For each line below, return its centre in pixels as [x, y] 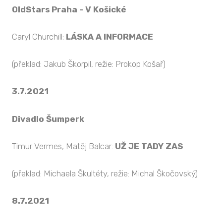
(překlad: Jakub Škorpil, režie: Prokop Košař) [89, 64]
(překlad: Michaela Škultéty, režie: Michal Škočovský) [105, 174]
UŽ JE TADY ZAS [149, 146]
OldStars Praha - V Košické [69, 9]
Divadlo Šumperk [48, 119]
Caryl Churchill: [39, 37]
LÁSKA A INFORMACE [110, 37]
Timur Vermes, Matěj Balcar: [63, 146]
